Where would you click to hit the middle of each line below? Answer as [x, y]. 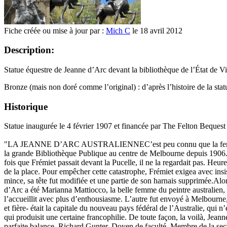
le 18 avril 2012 [156, 30]
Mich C [118, 30]
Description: [29, 50]
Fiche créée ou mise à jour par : [55, 30]
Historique [26, 106]
